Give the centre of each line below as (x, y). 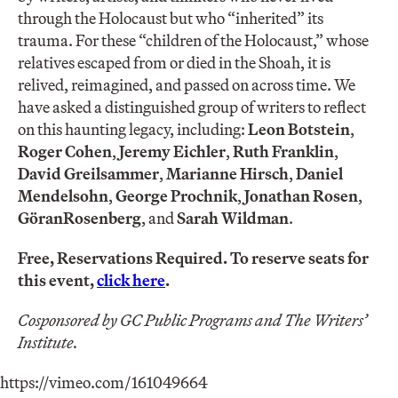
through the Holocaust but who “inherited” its (171, 18)
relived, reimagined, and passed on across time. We (187, 84)
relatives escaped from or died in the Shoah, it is (174, 62)
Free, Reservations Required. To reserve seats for (193, 258)
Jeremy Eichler (172, 151)
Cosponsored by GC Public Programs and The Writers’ (192, 320)
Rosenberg (102, 218)
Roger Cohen (65, 151)
